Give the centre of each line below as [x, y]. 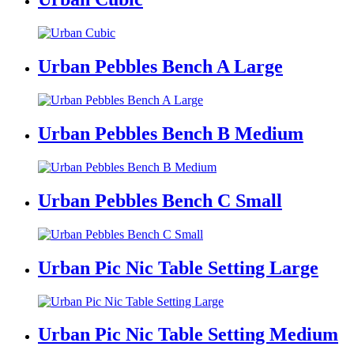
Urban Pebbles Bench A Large [160, 67]
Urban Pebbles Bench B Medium [171, 134]
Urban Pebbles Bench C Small [160, 200]
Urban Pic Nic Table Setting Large [178, 267]
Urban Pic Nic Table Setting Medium [188, 335]
